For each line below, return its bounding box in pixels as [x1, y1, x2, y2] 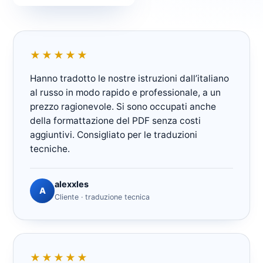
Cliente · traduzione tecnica [55, 193, 150, 201]
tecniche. [30, 143, 70, 154]
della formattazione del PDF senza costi [30, 115, 201, 126]
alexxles [55, 179, 89, 190]
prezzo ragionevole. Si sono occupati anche [30, 101, 216, 112]
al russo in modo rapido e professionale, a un [30, 87, 221, 98]
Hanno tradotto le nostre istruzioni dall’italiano [30, 73, 229, 84]
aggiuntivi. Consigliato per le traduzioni [30, 129, 197, 140]
